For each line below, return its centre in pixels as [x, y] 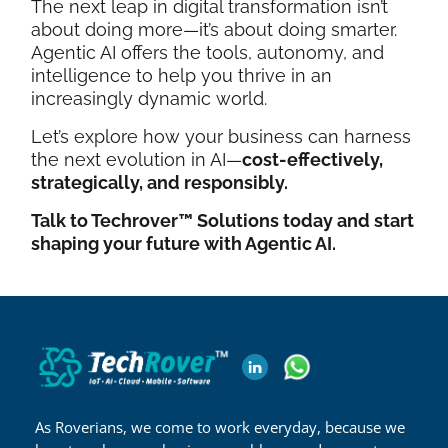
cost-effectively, [312, 159]
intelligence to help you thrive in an [181, 75]
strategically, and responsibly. [159, 182]
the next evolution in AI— [136, 159]
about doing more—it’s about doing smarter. [214, 29]
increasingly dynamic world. [149, 98]
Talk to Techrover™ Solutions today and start [222, 220]
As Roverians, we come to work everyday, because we [220, 427]
